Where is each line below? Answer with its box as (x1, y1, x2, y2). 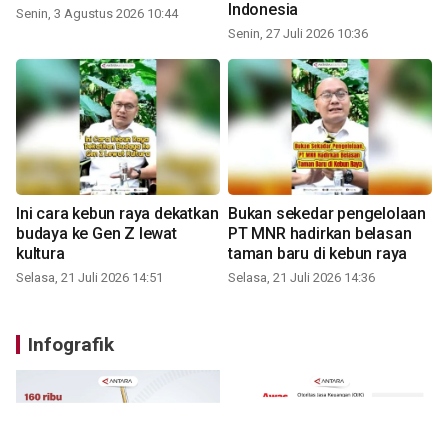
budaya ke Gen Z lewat (16, 224, 177, 243)
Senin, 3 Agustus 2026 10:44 (16, 6, 178, 21)
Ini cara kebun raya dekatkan (16, 204, 219, 223)
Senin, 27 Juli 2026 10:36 (228, 26, 368, 41)
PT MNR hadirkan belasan (228, 224, 412, 243)
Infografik (28, 333, 114, 356)
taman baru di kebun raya (228, 244, 408, 263)
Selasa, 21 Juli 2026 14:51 (16, 270, 163, 285)
